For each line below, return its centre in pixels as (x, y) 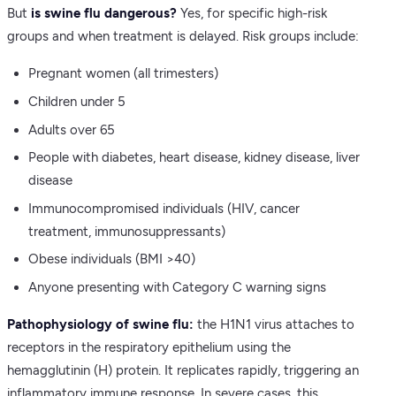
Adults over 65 (72, 129)
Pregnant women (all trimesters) (123, 74)
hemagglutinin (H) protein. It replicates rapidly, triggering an (183, 371)
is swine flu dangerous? (104, 14)
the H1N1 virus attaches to (274, 325)
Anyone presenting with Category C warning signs (177, 288)
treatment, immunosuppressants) (127, 231)
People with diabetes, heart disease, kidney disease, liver (194, 158)
